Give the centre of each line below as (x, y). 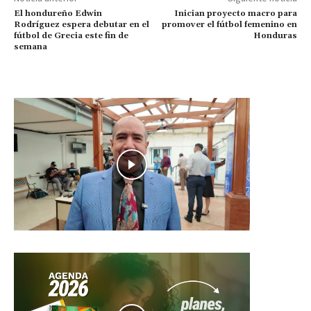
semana (31, 47)
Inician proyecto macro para (235, 13)
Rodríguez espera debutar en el (82, 24)
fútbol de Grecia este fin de (71, 35)
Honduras (275, 35)
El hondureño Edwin (58, 13)
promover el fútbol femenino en (229, 24)
